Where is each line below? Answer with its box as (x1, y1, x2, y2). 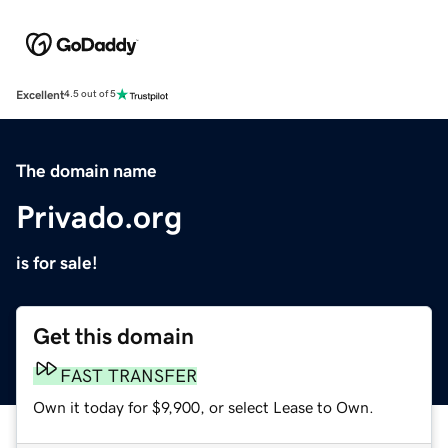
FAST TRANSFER (60, 366, 197, 385)
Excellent (16, 88, 64, 101)
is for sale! (16, 253, 98, 272)
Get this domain (33, 324, 194, 348)
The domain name (16, 161, 157, 180)
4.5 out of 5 (64, 89, 116, 100)
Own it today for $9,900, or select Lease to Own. (33, 398, 374, 415)
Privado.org (16, 200, 182, 233)
